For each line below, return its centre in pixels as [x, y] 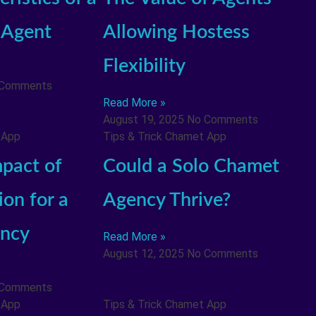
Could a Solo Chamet [191, 166]
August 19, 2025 [145, 120]
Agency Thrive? [166, 200]
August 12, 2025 [145, 253]
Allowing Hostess [176, 32]
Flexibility [144, 66]
